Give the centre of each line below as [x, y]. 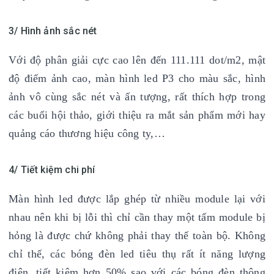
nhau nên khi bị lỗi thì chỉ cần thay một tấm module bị [137, 217]
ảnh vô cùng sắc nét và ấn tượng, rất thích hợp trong [137, 96]
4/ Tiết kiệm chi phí [52, 169]
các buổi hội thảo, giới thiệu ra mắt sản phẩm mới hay [137, 115]
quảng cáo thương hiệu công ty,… [87, 133]
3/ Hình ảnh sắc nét [53, 31]
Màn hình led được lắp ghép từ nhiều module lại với [137, 198]
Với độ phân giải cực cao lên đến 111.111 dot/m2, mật [137, 60]
